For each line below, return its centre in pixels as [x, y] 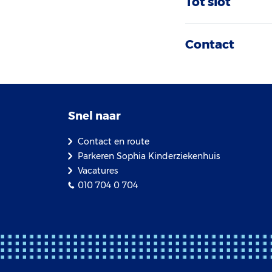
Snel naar [94, 116]
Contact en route [114, 141]
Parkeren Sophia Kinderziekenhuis [149, 156]
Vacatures [98, 171]
